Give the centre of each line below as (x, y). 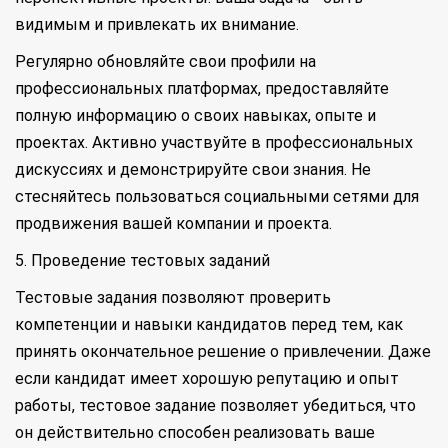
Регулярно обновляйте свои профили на (165, 62)
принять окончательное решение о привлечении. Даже (223, 352)
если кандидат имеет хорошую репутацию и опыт (207, 379)
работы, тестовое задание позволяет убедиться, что (215, 406)
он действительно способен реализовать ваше (195, 433)
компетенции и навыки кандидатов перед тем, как (209, 325)
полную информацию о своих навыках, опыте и (195, 116)
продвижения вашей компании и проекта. (173, 224)
